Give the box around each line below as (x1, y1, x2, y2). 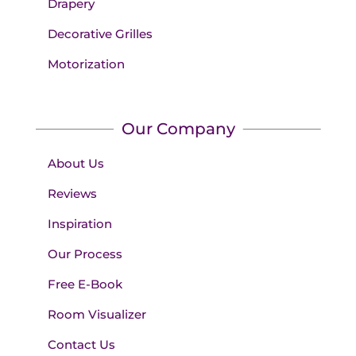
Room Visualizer (47, 307, 146, 323)
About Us (47, 156, 104, 172)
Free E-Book (47, 277, 122, 292)
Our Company (121, 119, 235, 139)
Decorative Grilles (47, 26, 153, 42)
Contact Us (47, 337, 115, 353)
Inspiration (47, 216, 112, 232)
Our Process (47, 246, 122, 262)
